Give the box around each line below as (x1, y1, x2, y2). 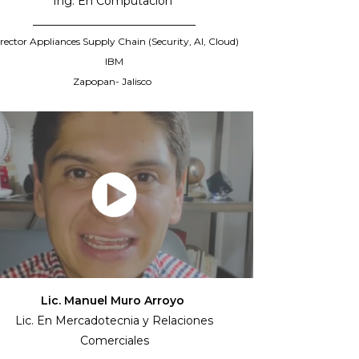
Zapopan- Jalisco (72, 75, 156, 88)
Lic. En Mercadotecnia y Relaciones (15, 313, 214, 329)
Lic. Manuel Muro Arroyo (41, 293, 188, 309)
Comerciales (79, 333, 149, 349)
